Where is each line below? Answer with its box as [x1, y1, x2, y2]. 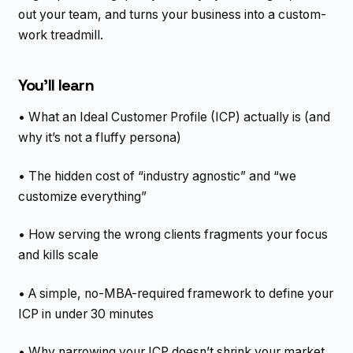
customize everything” [17, 188, 147, 204]
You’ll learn [17, 75, 94, 96]
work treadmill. [17, 27, 103, 43]
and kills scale [17, 247, 98, 263]
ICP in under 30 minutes [17, 306, 154, 321]
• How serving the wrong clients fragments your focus [17, 227, 328, 243]
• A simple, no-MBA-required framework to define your [17, 285, 333, 301]
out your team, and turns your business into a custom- [17, 6, 326, 22]
